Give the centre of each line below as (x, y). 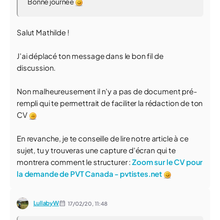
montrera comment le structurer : (75, 162)
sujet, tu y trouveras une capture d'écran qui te (96, 150)
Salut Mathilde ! (43, 32)
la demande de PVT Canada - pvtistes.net (90, 174)
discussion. (36, 68)
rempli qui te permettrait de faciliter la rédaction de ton (110, 103)
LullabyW (46, 203)
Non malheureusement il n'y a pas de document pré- (107, 91)
